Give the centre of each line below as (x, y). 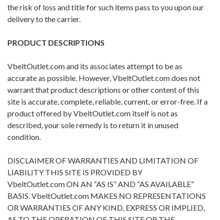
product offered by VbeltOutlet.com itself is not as (93, 113)
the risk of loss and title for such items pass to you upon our (106, 7)
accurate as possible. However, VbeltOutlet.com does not (104, 78)
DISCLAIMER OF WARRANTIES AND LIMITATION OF (103, 161)
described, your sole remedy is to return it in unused (93, 125)
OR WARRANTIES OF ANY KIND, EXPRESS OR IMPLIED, (106, 208)
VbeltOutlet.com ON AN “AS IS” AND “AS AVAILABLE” (101, 184)
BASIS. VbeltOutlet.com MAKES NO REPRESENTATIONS (107, 196)
